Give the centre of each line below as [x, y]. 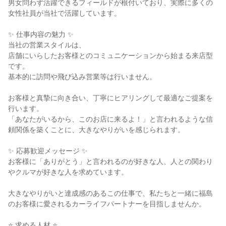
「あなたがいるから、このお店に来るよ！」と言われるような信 [110, 119]
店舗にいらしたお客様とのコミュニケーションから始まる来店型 [110, 55]
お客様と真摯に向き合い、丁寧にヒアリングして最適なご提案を [110, 98]
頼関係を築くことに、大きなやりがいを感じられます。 [96, 130]
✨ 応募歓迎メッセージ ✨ [48, 151]
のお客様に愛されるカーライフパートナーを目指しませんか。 [107, 204]
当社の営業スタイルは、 [47, 45]
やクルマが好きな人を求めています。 [68, 172]
